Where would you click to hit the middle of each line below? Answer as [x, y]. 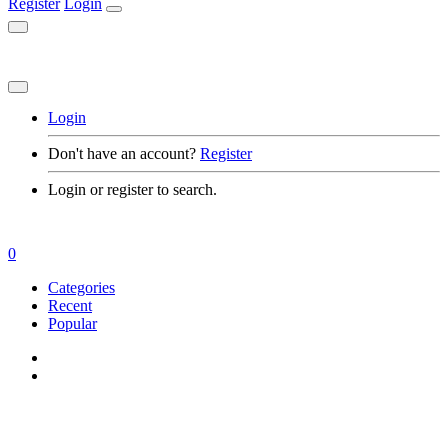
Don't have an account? [122, 154]
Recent [70, 306]
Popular [72, 324]
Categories [81, 288]
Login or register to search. [132, 190]
